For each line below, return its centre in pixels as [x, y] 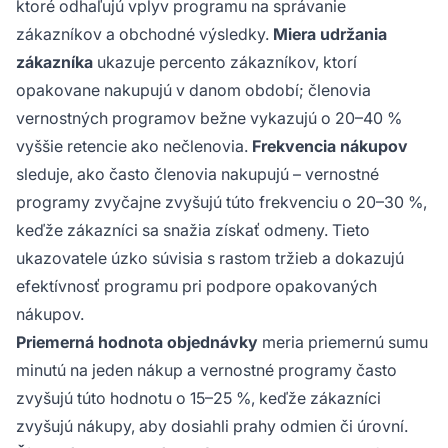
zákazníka [54, 61]
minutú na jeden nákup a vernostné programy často [206, 369]
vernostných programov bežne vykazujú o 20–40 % [209, 117]
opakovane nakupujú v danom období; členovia [193, 89]
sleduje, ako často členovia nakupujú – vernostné [197, 173]
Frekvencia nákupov [330, 145]
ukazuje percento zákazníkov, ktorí [225, 61]
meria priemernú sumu [343, 341]
